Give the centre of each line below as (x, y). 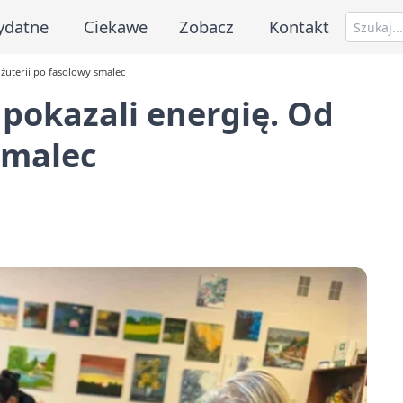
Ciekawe (115, 26)
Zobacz (207, 26)
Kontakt (300, 26)
